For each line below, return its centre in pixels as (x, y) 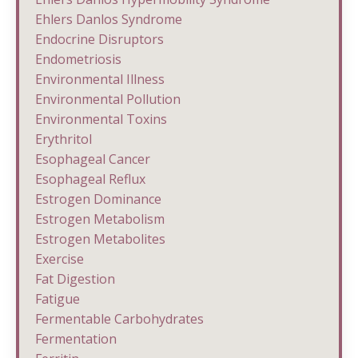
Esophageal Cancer (93, 159)
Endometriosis (78, 59)
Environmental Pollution (108, 99)
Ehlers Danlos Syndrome (109, 19)
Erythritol (64, 139)
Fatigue (58, 298)
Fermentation (76, 338)
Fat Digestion (75, 278)
